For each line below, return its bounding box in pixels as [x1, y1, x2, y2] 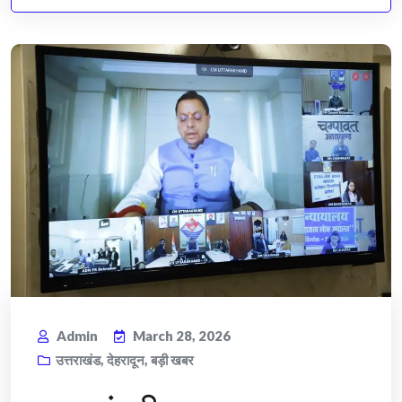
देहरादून [107, 352, 144, 369]
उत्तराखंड [56, 352, 100, 369]
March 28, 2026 [133, 328, 231, 345]
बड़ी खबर [151, 352, 194, 369]
